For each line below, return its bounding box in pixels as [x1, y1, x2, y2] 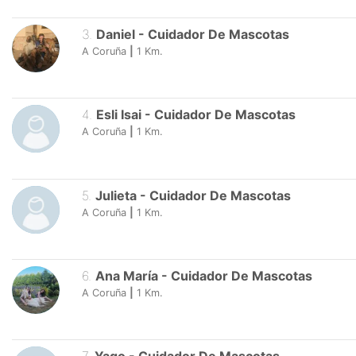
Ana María [95, 267, 158, 284]
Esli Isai [95, 106, 145, 123]
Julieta [95, 187, 137, 203]
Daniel [95, 26, 135, 43]
